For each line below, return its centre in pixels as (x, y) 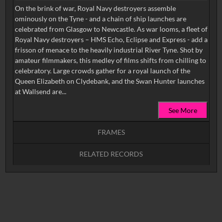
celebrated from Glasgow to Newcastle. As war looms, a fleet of (111, 29)
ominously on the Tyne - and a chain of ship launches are (100, 19)
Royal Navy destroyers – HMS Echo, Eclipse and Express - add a (111, 39)
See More (183, 110)
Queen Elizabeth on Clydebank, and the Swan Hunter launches (110, 81)
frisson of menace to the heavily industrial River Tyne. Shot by (109, 50)
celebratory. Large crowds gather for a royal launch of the (102, 71)
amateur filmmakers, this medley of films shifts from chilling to (110, 60)
